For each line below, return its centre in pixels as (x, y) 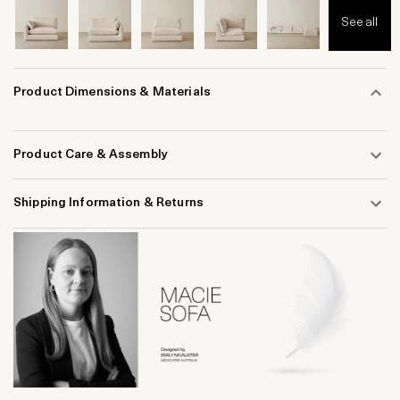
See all (360, 22)
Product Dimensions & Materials (112, 93)
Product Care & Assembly (91, 155)
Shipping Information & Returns (108, 204)
